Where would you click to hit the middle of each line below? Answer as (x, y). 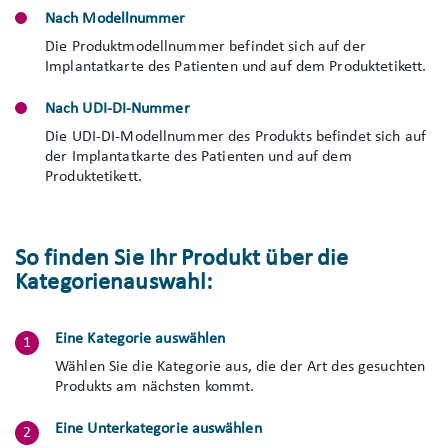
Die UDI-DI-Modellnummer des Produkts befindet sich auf (236, 137)
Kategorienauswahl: (114, 283)
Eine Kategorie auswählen (140, 339)
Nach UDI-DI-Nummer (117, 109)
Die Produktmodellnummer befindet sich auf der (205, 47)
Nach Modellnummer (115, 19)
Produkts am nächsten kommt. (155, 387)
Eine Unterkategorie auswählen (158, 429)
